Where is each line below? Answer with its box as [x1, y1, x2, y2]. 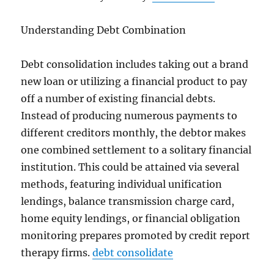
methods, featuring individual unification [21, 178, 223, 190]
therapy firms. [21, 246, 93, 259]
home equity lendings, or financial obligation [21, 212, 241, 224]
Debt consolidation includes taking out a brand [21, 58, 249, 70]
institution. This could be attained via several [21, 161, 240, 173]
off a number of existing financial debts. [21, 92, 216, 105]
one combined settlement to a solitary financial [21, 144, 252, 156]
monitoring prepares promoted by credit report [21, 229, 251, 242]
